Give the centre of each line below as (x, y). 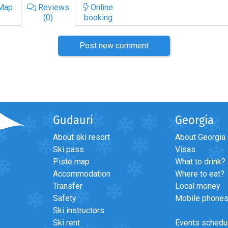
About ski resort (81, 137)
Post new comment (114, 45)
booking (98, 17)
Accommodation (82, 174)
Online (101, 7)
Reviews (53, 7)
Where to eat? (200, 174)
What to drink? (200, 161)
